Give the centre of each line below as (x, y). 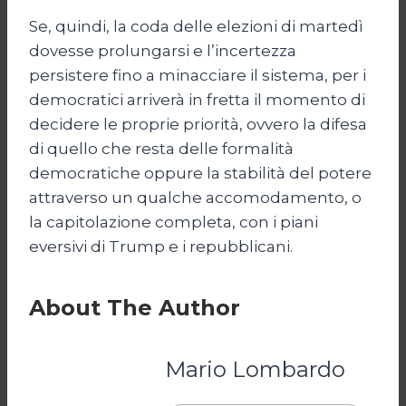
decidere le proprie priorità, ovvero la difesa (198, 124)
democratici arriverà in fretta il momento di (197, 99)
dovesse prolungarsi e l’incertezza (163, 50)
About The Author (135, 307)
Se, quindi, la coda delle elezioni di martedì (196, 26)
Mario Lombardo (255, 369)
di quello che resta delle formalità (161, 148)
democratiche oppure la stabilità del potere (200, 173)
